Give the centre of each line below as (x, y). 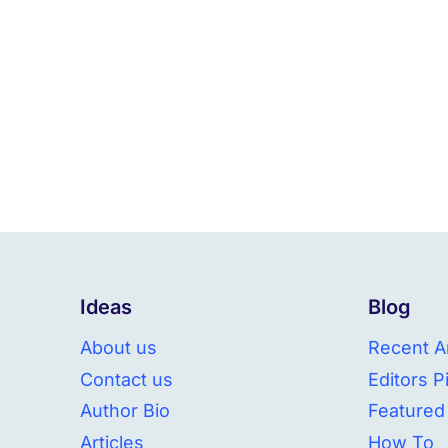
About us (118, 348)
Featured (407, 411)
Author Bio (124, 411)
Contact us (126, 379)
